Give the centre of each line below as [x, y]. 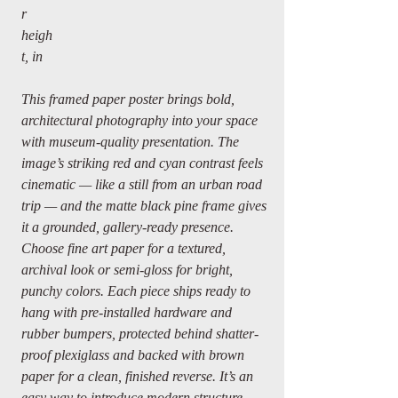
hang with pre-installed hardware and [127, 312]
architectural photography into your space [139, 120]
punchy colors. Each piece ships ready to [136, 291]
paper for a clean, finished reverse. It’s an [137, 376]
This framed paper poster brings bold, [128, 99]
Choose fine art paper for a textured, [123, 248]
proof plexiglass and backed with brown [133, 355]
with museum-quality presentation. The [130, 142]
